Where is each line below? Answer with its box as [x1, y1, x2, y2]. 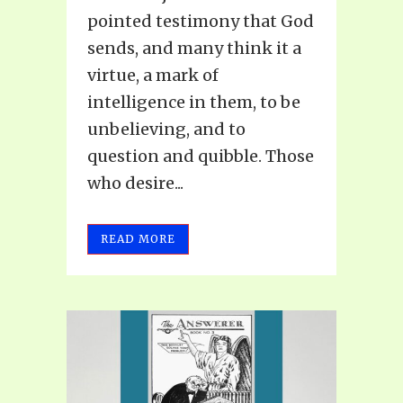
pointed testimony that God [87, 10, 314, 31]
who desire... [87, 172, 184, 193]
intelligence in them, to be [87, 91, 300, 112]
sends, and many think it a [87, 37, 301, 58]
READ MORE [101, 231, 175, 246]
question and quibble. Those [87, 145, 314, 166]
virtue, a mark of [87, 64, 219, 85]
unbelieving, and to [87, 118, 246, 139]
